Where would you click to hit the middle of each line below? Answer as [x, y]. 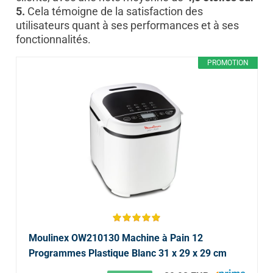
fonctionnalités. [53, 39]
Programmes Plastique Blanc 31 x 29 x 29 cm [127, 253]
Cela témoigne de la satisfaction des [114, 11]
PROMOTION [228, 62]
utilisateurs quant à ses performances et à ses [127, 25]
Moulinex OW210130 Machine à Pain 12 [115, 238]
